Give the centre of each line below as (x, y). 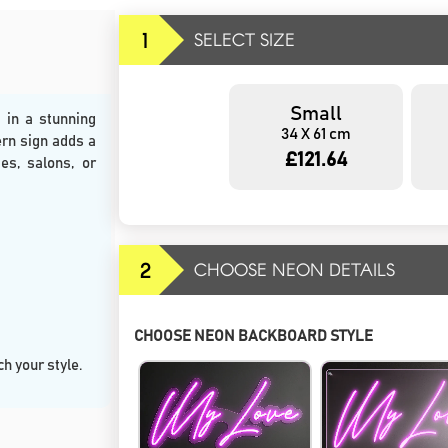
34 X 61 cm (315, 133)
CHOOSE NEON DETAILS (294, 269)
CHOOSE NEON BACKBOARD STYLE (254, 336)
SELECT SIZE (244, 39)
